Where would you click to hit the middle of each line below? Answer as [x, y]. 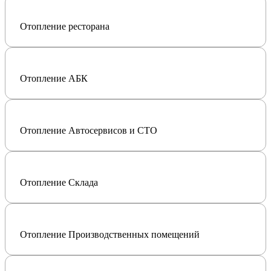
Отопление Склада [59, 182]
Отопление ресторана [65, 26]
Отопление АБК [54, 78]
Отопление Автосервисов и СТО [89, 130]
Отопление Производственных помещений [110, 234]
